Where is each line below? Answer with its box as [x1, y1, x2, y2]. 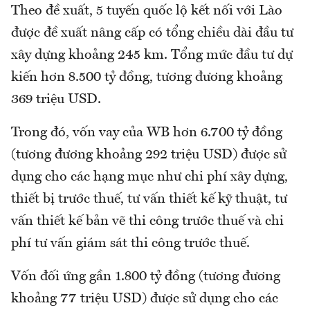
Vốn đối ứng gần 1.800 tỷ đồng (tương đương [11, 270, 280, 284]
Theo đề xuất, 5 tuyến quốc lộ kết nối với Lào [11, 4, 282, 19]
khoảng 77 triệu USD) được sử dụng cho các [11, 292, 278, 307]
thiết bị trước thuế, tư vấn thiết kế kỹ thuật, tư [11, 192, 287, 207]
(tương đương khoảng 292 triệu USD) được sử [11, 148, 286, 163]
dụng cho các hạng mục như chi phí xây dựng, [11, 170, 288, 185]
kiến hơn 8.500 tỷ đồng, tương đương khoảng [11, 71, 282, 85]
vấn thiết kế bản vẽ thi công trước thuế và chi [11, 215, 284, 229]
